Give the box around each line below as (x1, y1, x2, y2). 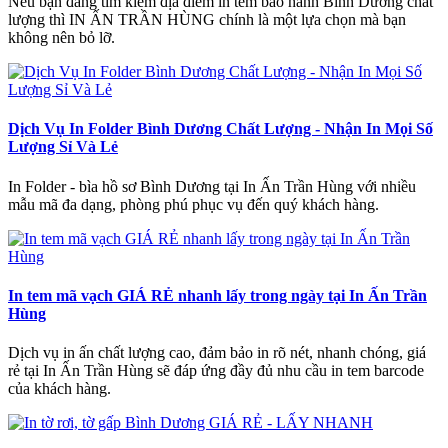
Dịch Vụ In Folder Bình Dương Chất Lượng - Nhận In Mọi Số (8, 120, 433, 138)
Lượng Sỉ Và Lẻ (8, 138, 118, 156)
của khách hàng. (8, 380, 111, 398)
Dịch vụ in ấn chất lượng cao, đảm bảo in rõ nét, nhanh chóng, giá (8, 344, 426, 362)
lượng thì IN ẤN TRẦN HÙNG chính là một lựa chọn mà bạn (8, 11, 406, 29)
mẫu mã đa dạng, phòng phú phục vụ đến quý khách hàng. (8, 195, 379, 213)
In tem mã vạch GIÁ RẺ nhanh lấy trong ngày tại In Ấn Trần (8, 286, 427, 304)
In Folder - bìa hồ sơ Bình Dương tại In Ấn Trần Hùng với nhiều (8, 177, 416, 195)
